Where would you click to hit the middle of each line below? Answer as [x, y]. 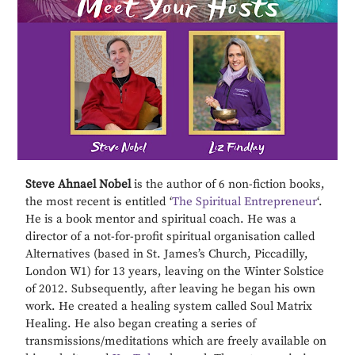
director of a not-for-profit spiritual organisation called [171, 237]
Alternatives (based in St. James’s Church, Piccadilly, [167, 254]
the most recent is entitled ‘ [99, 202]
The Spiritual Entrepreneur [245, 202]
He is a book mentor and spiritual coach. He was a [161, 219]
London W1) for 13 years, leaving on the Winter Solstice [175, 272]
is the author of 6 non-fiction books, [228, 185]
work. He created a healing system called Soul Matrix [169, 307]
